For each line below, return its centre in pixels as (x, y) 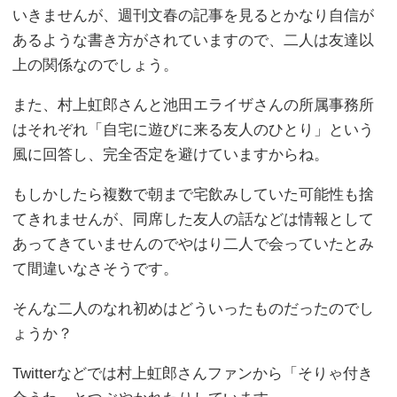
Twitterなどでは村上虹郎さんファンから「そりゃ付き (193, 373)
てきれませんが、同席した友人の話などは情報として (194, 219)
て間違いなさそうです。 (96, 269)
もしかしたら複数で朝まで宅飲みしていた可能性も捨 (194, 194)
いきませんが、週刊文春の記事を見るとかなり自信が (194, 15)
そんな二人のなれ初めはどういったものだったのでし (194, 308)
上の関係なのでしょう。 (96, 65)
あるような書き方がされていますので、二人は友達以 (194, 40)
